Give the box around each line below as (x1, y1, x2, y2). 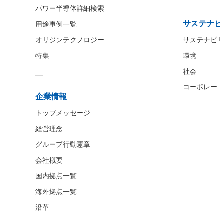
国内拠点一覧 (35, 171, 77, 180)
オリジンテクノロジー (35, 35, 104, 44)
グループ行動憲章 (35, 140, 90, 148)
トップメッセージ (35, 109, 90, 117)
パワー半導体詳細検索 (35, 4, 104, 12)
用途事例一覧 (35, 20, 77, 28)
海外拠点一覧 (35, 187, 77, 195)
